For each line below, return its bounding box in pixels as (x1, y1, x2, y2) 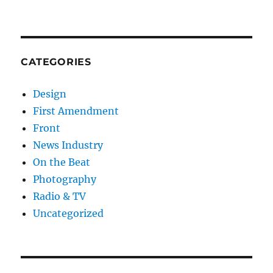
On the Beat (33, 156, 91, 169)
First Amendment (33, 105, 119, 118)
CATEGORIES (21, 56, 91, 68)
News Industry (33, 139, 104, 152)
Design (33, 88, 67, 101)
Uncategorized (33, 207, 104, 220)
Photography (33, 173, 97, 186)
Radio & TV (33, 190, 87, 203)
